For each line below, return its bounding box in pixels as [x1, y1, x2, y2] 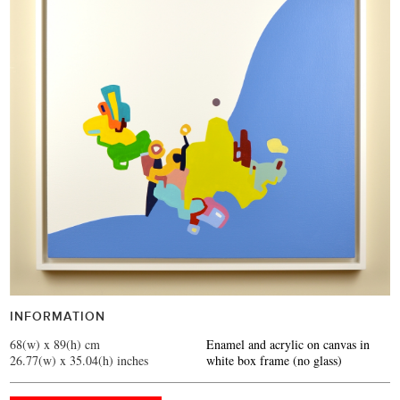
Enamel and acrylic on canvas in [206, 336, 371, 354]
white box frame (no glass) [206, 352, 343, 370]
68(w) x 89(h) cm [10, 336, 101, 354]
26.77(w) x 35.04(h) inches [10, 352, 149, 370]
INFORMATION [10, 309, 106, 324]
